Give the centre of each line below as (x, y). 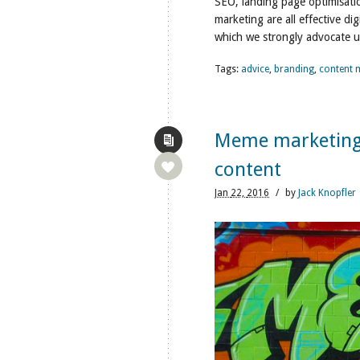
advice (255, 69)
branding (294, 69)
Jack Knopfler (327, 193)
